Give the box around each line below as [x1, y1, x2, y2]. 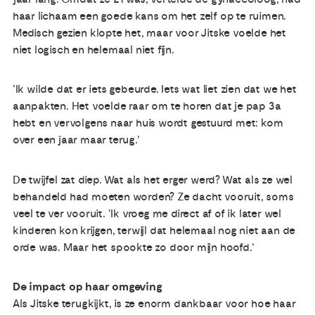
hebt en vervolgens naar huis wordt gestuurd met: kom [12, 116, 283, 131]
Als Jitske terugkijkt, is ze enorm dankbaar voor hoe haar [12, 297, 296, 311]
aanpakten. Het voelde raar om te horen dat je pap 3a [12, 99, 281, 114]
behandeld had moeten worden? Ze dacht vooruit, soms [12, 189, 294, 204]
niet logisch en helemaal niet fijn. [12, 42, 174, 57]
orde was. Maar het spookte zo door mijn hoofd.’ [12, 240, 255, 255]
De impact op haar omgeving [12, 280, 162, 295]
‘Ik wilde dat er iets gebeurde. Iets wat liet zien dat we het [12, 82, 297, 97]
